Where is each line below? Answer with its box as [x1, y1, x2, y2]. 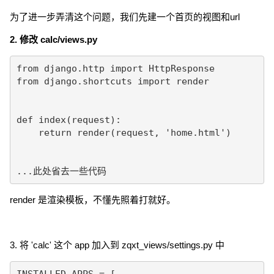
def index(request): [16, 114, 121, 125]
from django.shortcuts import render [16, 75, 209, 87]
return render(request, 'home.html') [16, 127, 231, 138]
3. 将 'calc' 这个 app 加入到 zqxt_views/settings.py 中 [10, 240, 224, 250]
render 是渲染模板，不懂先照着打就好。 [10, 194, 176, 205]
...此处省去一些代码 [16, 165, 106, 177]
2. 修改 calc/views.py [10, 34, 97, 45]
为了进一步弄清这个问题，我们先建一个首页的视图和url [10, 12, 240, 22]
